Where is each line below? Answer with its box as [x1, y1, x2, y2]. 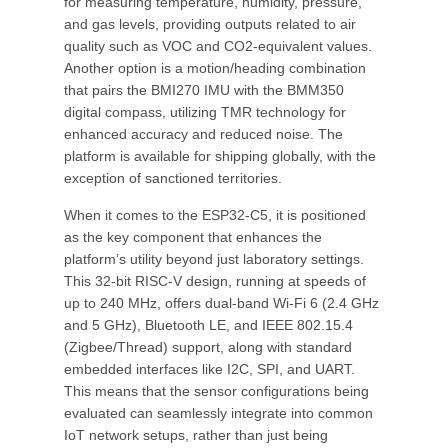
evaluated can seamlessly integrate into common [64, 405, 373, 421]
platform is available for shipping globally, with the [64, 148, 376, 164]
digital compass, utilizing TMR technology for [64, 104, 346, 120]
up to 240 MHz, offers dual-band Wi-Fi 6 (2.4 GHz [64, 295, 379, 311]
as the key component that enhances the [64, 229, 322, 245]
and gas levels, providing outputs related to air [64, 16, 356, 32]
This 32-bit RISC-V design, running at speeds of [64, 273, 366, 289]
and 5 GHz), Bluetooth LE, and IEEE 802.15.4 [64, 317, 353, 333]
